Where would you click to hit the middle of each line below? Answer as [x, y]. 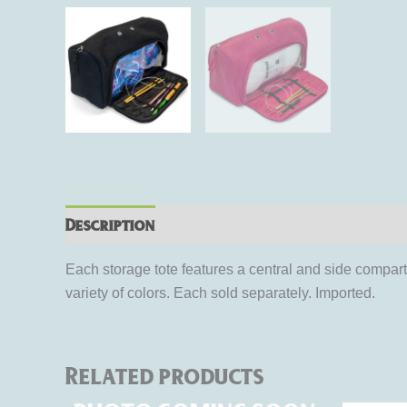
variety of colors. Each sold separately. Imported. [220, 293]
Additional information [268, 225]
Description [110, 225]
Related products [165, 375]
